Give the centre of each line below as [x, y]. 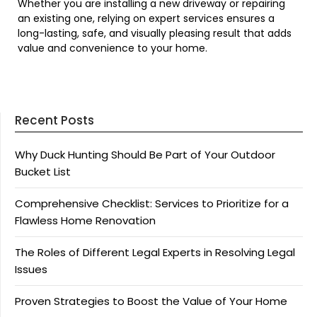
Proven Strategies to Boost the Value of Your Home [151, 301]
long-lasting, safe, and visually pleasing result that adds [155, 34]
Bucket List [43, 172]
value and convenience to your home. [113, 48]
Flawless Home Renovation [85, 221]
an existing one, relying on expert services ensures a [146, 19]
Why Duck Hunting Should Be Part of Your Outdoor [145, 155]
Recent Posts [54, 121]
